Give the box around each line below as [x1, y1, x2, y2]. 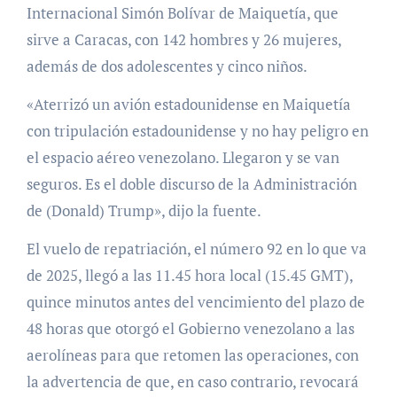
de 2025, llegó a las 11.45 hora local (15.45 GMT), [26, 264, 353, 285]
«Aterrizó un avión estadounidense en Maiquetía [26, 93, 351, 114]
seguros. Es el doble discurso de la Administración [26, 173, 357, 194]
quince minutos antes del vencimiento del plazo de [26, 291, 365, 312]
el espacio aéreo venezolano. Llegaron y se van [26, 146, 339, 167]
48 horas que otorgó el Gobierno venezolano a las [26, 317, 354, 339]
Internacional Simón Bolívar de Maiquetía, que [26, 2, 339, 23]
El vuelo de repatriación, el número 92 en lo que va [26, 237, 367, 259]
